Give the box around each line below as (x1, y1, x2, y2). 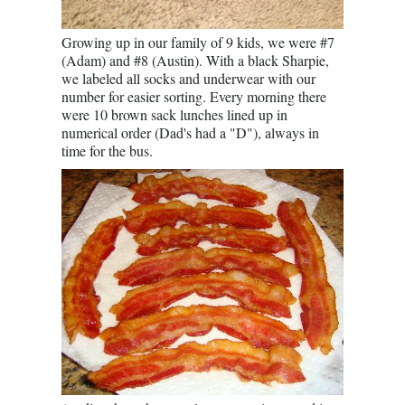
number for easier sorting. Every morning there (61, 87, 326, 106)
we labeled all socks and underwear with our (61, 69, 316, 88)
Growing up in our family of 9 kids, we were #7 (61, 33, 334, 52)
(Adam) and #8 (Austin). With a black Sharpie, (61, 51, 329, 70)
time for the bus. (61, 141, 153, 160)
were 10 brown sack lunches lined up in (61, 105, 287, 124)
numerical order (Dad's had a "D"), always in (61, 123, 319, 142)
